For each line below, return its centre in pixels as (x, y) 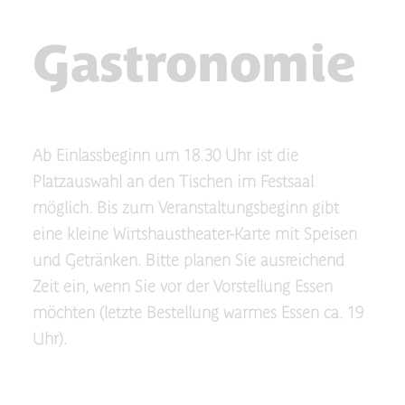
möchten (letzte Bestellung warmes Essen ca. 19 (198, 312)
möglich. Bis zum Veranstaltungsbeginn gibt (185, 207)
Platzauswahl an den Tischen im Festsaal (173, 181)
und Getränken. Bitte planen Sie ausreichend (188, 260)
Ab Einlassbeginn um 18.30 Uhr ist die (165, 155)
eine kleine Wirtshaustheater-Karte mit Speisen (194, 234)
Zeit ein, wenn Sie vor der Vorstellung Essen (182, 286)
